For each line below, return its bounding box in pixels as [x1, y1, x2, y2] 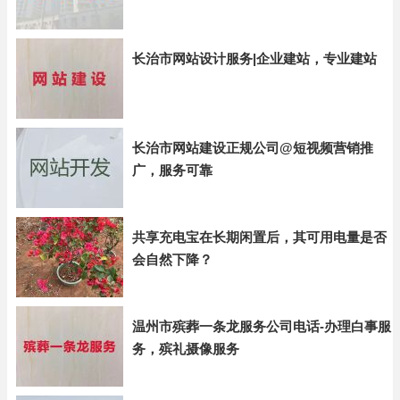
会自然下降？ [132, 252, 212, 267]
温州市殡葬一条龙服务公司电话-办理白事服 [132, 319, 391, 334]
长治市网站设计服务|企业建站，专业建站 [132, 51, 377, 66]
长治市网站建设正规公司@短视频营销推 [132, 140, 373, 155]
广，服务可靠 [132, 162, 212, 178]
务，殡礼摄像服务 [132, 341, 239, 356]
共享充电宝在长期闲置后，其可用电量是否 [132, 229, 387, 245]
